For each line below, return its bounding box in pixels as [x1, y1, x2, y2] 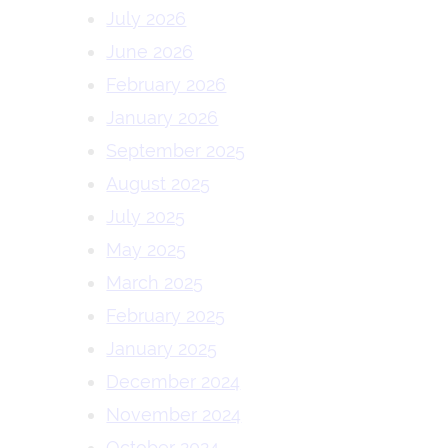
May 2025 [106, 239, 187, 260]
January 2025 [106, 338, 218, 359]
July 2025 [106, 206, 186, 227]
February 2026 [106, 74, 227, 95]
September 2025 [106, 140, 246, 161]
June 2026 [106, 41, 194, 62]
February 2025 [106, 305, 226, 326]
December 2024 [106, 371, 241, 392]
